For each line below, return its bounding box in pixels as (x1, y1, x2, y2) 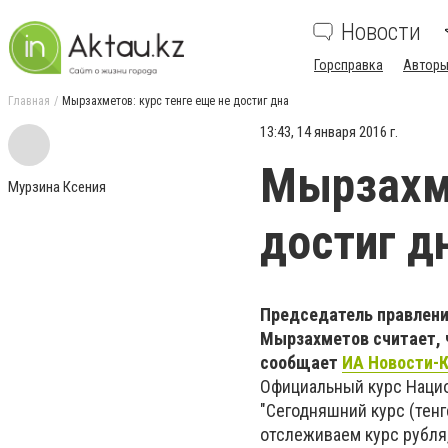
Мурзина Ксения (8, 178, 106, 196)
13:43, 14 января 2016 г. (260, 123, 398, 141)
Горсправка (314, 57, 383, 73)
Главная (8, 94, 50, 108)
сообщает (260, 352, 342, 373)
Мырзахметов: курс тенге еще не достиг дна (62, 94, 289, 108)
